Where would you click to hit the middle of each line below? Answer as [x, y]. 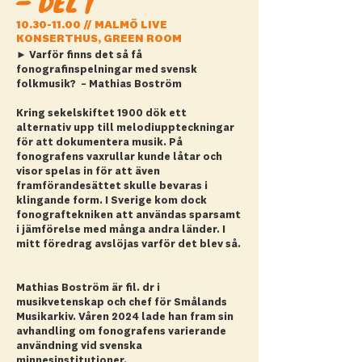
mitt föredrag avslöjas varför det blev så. [128, 244]
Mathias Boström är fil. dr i [88, 288]
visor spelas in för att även [88, 172]
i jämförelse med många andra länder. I [121, 230]
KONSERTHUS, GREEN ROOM [99, 39]
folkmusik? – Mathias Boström [99, 84]
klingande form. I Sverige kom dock [112, 201]
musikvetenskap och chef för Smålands [122, 303]
